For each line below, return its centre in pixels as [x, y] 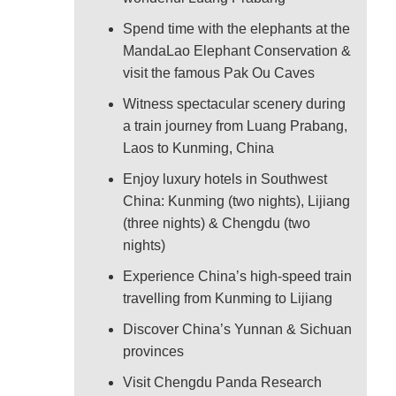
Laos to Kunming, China [198, 148]
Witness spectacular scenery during [234, 104]
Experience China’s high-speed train [237, 277]
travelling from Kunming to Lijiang [228, 299]
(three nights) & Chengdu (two [217, 224]
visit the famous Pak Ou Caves [219, 73]
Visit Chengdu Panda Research [222, 383]
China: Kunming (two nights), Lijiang [236, 202]
